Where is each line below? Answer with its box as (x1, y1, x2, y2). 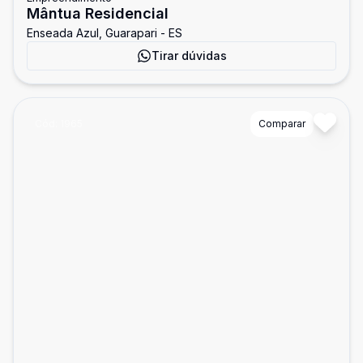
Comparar (258, 117, 305, 130)
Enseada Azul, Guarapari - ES (27, 26, 182, 40)
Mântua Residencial (27, 5, 169, 22)
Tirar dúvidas (151, 49, 227, 62)
